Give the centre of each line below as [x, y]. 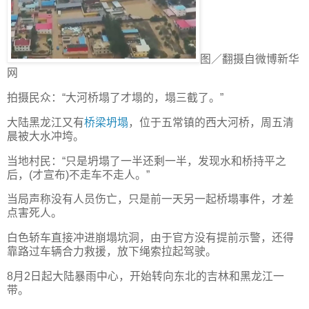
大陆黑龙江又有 [46, 122]
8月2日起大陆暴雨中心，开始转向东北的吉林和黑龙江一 [146, 277]
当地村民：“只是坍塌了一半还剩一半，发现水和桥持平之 [147, 161]
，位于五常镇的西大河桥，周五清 [211, 122]
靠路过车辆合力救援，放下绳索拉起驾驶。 [112, 252]
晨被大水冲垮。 [46, 136]
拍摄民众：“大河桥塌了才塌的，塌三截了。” [115, 97]
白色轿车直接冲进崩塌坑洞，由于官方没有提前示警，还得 [150, 238]
